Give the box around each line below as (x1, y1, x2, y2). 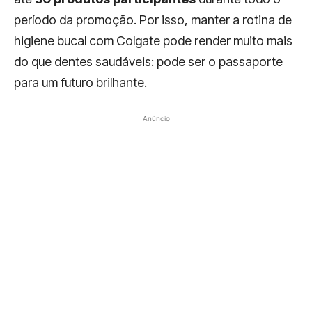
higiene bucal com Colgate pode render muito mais (14, 33, 292, 48)
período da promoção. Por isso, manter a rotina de (14, 12, 292, 27)
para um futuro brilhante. (14, 75, 147, 90)
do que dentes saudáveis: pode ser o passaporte (14, 54, 283, 69)
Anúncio (142, 114, 170, 123)
